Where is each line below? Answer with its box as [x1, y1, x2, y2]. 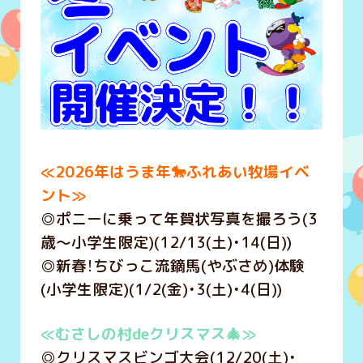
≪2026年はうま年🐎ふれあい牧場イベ [40, 160, 310, 182]
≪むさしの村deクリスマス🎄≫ [40, 322, 256, 344]
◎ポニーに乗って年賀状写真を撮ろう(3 [40, 207, 318, 229]
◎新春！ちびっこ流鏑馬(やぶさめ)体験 [40, 254, 305, 276]
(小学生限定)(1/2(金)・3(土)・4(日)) [40, 278, 282, 300]
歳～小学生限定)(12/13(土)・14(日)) [40, 231, 292, 253]
